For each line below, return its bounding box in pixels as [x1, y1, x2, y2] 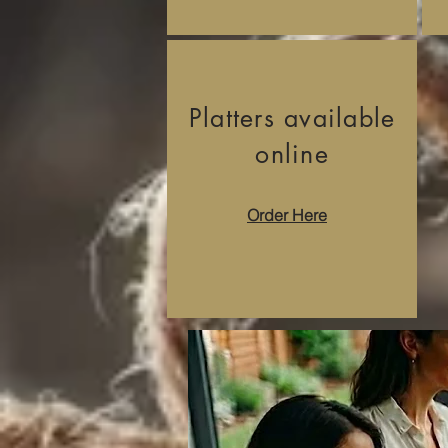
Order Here [247, 205, 327, 225]
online [255, 138, 329, 170]
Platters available [188, 102, 396, 134]
